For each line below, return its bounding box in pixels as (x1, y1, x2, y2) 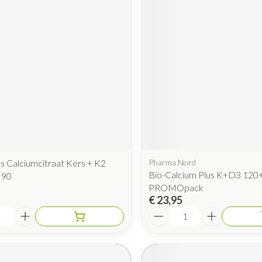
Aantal (147, 205, 177, 217)
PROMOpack (148, 181, 204, 193)
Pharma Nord (148, 157, 196, 167)
